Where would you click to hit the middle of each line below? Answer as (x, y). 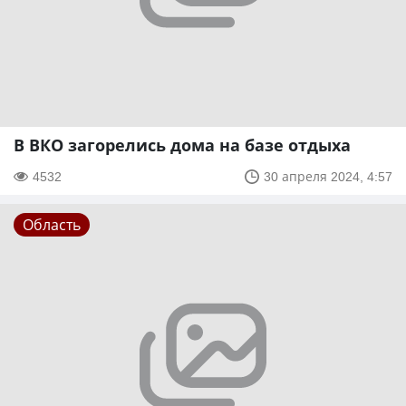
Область (52, 225)
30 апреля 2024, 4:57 (328, 177)
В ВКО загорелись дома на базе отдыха (182, 145)
